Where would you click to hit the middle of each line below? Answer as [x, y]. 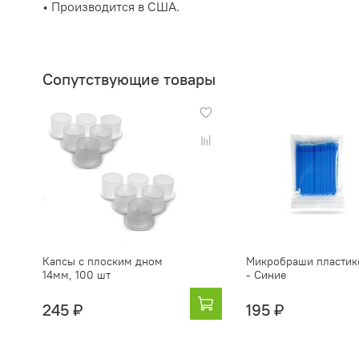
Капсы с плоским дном [103, 261]
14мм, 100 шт [77, 274]
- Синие [266, 274]
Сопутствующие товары [129, 80]
